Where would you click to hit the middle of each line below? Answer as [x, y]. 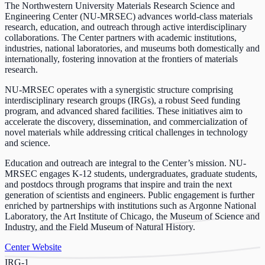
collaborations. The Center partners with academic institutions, [121, 37]
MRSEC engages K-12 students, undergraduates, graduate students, [131, 173]
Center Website [33, 247]
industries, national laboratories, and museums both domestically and [132, 48]
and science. [28, 143]
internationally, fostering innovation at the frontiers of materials [121, 59]
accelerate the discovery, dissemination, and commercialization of [126, 121]
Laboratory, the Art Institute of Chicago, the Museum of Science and [132, 216]
